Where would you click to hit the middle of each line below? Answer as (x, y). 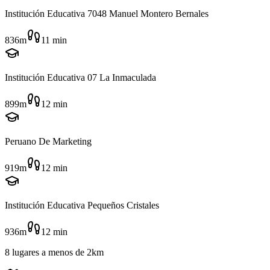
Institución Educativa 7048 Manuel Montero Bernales (107, 14)
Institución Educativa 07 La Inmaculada (80, 78)
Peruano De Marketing (48, 142)
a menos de (63, 253)
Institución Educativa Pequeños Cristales (82, 206)
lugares (26, 253)
